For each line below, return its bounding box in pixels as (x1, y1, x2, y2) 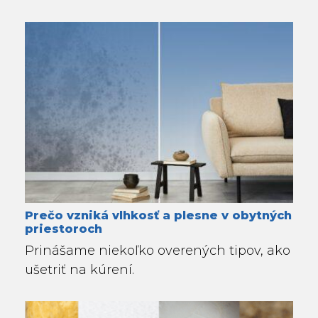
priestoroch (25, 221, 102, 236)
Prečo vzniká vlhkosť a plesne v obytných (25, 208, 292, 223)
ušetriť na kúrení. (25, 262, 134, 278)
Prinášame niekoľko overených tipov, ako (25, 243, 290, 259)
